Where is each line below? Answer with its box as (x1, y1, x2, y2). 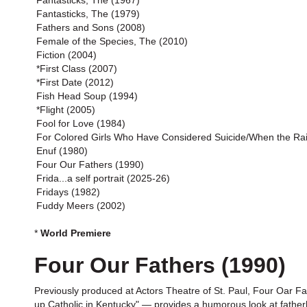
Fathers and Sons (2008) (36, 22, 145, 33)
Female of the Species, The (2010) (36, 36, 188, 47)
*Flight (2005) (36, 104, 95, 115)
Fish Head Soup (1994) (36, 90, 138, 101)
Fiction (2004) (36, 49, 97, 60)
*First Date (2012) (36, 77, 114, 88)
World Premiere (40, 228, 111, 238)
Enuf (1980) (36, 145, 88, 156)
